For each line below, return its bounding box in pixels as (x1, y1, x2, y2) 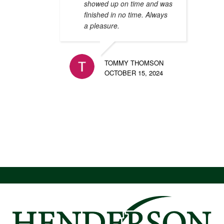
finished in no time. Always (83, 9, 167, 19)
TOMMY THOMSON (104, 57, 163, 67)
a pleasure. (83, 20, 119, 30)
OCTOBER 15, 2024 (104, 67, 163, 77)
